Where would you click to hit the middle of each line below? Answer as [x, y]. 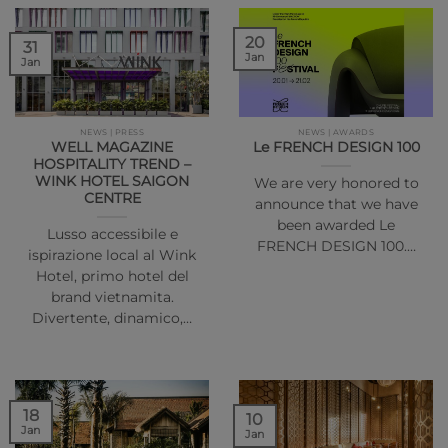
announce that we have [336, 204]
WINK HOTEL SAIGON [112, 181]
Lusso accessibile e [112, 234]
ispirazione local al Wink [112, 255]
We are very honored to [336, 183]
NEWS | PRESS [112, 131]
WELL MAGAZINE [112, 147]
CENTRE [112, 198]
